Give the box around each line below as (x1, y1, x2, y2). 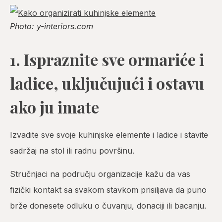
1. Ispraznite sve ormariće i (10, 49, 204, 70)
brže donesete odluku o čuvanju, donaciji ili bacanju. (10, 200, 206, 211)
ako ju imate (10, 96, 99, 118)
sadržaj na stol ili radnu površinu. (10, 146, 134, 156)
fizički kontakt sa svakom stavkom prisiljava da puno (10, 184, 207, 195)
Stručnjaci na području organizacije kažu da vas (10, 168, 190, 179)
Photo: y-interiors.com (10, 21, 93, 32)
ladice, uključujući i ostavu (10, 72, 204, 94)
